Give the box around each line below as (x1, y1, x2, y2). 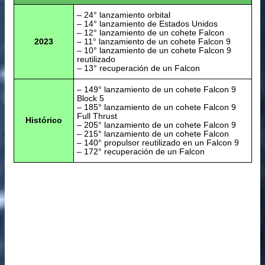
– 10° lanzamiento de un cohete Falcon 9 (76, 45, 231, 55)
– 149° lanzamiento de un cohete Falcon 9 (76, 84, 236, 94)
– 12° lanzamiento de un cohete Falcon (76, 27, 224, 37)
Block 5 (76, 93, 104, 103)
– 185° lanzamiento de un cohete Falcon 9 (76, 102, 236, 112)
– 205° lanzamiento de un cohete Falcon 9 (76, 119, 236, 130)
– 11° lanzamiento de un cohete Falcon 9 (76, 36, 231, 46)
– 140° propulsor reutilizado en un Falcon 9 (76, 137, 239, 147)
